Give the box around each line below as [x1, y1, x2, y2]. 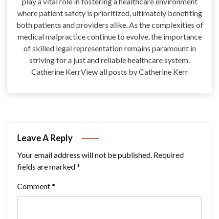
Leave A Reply [17, 132, 74, 144]
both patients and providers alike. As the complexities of [16, 20, 203, 30]
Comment [17, 181, 52, 191]
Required [153, 150, 184, 160]
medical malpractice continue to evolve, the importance [17, 32, 202, 42]
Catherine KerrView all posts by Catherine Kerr [31, 67, 188, 77]
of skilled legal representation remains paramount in [23, 44, 196, 53]
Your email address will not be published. [17, 150, 152, 160]
